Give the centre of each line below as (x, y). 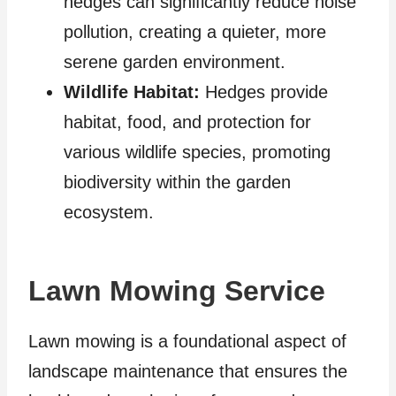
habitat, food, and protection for (187, 122)
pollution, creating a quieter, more (195, 32)
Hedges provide (264, 92)
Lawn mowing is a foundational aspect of (187, 342)
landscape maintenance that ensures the (188, 372)
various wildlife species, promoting (197, 152)
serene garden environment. (175, 62)
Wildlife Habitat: (132, 92)
